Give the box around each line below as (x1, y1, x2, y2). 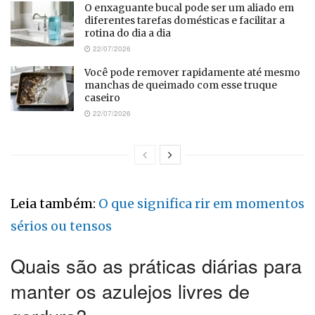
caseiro (84, 91, 120, 104)
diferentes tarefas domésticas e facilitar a (84, 13, 285, 27)
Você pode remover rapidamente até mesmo (84, 65, 300, 79)
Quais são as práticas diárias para (11, 252, 302, 280)
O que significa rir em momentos (98, 195, 304, 212)
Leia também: (11, 195, 98, 212)
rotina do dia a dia (84, 26, 171, 39)
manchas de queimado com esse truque (84, 78, 277, 91)
